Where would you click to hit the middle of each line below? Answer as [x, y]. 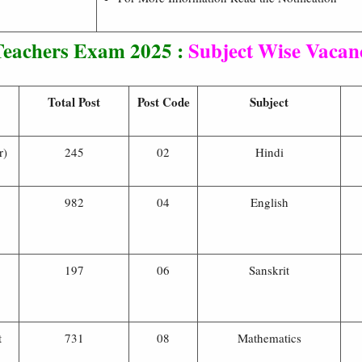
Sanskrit [269, 269]
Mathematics [269, 337]
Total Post [74, 101]
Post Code [163, 101]
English [269, 202]
